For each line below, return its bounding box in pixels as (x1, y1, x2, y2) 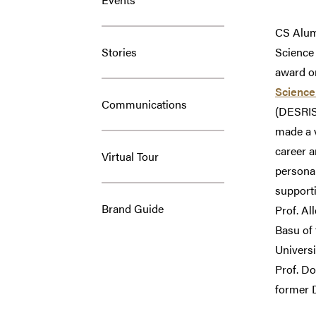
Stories (102, 43, 137, 60)
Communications (102, 95, 187, 112)
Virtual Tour (102, 147, 159, 164)
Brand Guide (102, 200, 164, 217)
